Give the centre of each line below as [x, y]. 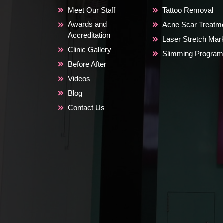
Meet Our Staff [92, 10]
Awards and [87, 24]
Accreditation [89, 35]
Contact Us [86, 107]
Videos [79, 78]
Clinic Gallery [89, 49]
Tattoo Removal [188, 10]
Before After [87, 64]
